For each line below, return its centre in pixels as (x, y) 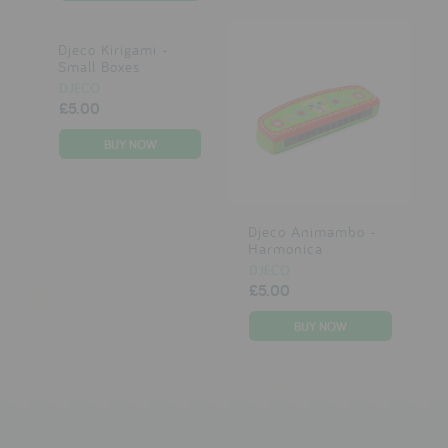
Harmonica (285, 249)
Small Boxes (98, 66)
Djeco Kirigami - (112, 49)
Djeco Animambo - (311, 232)
